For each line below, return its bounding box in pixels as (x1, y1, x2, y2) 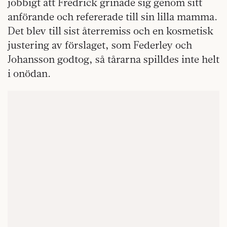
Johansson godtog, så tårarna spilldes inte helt (8, 53, 219, 66)
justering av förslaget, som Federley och (8, 39, 192, 52)
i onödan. (8, 67, 51, 80)
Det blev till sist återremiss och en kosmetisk (8, 24, 213, 37)
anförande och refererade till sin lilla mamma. (8, 10, 217, 23)
